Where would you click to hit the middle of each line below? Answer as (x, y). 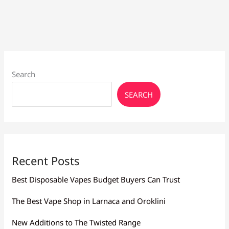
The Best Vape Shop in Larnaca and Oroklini (89, 201)
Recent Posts (46, 160)
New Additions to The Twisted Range (76, 222)
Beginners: (30, 11)
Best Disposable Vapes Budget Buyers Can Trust (96, 179)
